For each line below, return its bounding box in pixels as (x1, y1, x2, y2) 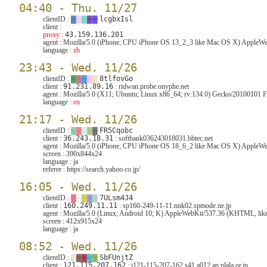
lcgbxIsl (100, 15, 133, 23)
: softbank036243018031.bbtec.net (113, 134, 213, 142)
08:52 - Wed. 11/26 (19, 240, 137, 253)
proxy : (43, 30, 65, 39)
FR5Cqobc (100, 126, 133, 135)
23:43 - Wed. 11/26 (19, 61, 137, 74)
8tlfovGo (100, 74, 133, 83)
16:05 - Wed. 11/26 (19, 180, 137, 194)
